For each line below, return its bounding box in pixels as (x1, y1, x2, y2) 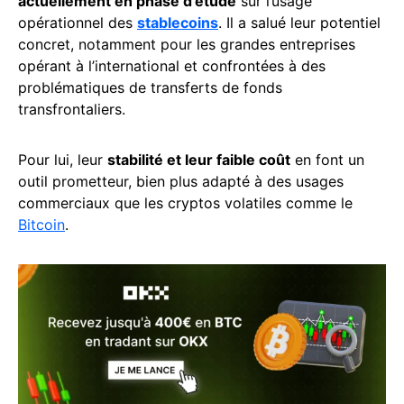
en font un (290, 150, 364, 169)
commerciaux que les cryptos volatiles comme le (18, 193, 353, 212)
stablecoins (137, 13, 218, 32)
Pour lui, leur (18, 150, 107, 169)
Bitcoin (18, 215, 65, 234)
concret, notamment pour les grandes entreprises (18, 34, 355, 53)
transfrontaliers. (18, 99, 125, 118)
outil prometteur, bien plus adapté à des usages (18, 171, 344, 190)
